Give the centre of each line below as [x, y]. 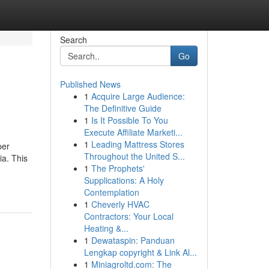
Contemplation [111, 192]
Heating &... [106, 228]
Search [73, 40]
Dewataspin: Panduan [133, 240]
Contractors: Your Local [128, 216]
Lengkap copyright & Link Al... [140, 252]
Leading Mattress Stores [138, 144]
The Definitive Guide [122, 108]
